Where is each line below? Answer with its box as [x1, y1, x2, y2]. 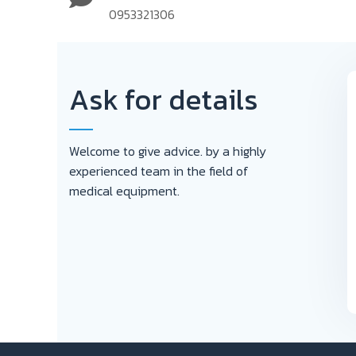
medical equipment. [69, 181, 180, 200]
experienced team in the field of [69, 161, 249, 180]
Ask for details [69, 78, 258, 121]
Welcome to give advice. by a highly [69, 141, 266, 161]
